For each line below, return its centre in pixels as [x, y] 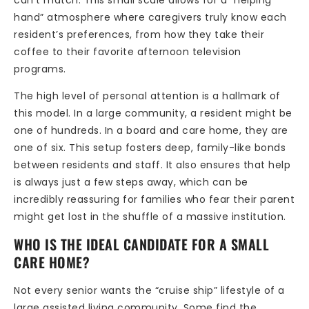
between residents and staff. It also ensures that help [152, 165]
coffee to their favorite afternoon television [128, 51]
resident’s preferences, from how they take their [139, 34]
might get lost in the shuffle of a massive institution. [150, 216]
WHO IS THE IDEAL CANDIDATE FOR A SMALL [141, 245]
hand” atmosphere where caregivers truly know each [150, 17]
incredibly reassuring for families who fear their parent [154, 199]
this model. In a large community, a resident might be [153, 113]
